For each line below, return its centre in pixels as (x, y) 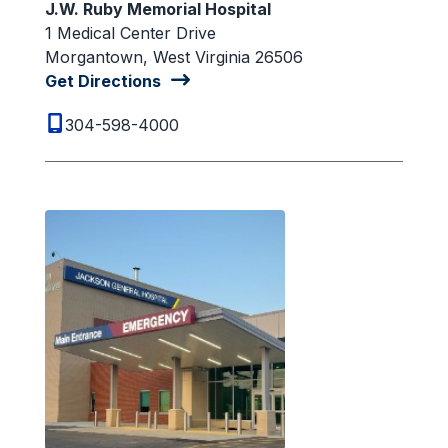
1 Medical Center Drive (130, 32)
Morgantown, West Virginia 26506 (173, 56)
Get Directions (102, 80)
